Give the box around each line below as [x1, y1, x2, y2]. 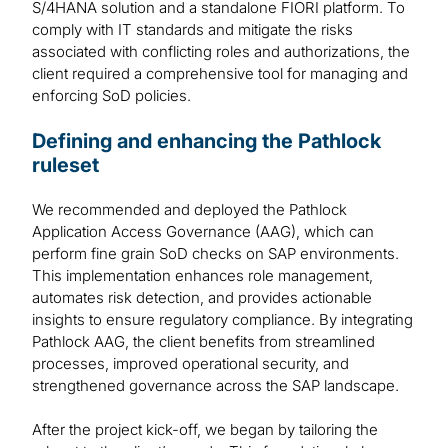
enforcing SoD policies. [32, 86, 191, 106]
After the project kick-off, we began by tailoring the [32, 420, 378, 440]
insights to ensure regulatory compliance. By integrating [32, 310, 413, 330]
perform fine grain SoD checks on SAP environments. [32, 244, 399, 264]
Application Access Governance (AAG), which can [32, 222, 374, 242]
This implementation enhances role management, [32, 266, 373, 286]
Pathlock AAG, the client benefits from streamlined [32, 332, 375, 352]
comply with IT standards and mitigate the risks [32, 20, 353, 40]
